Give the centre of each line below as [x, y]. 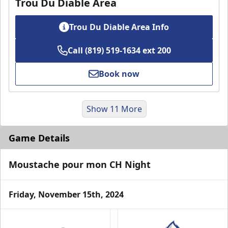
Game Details [39, 138]
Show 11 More [114, 109]
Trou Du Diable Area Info [119, 27]
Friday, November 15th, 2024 [66, 195]
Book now [119, 74]
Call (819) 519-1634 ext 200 [119, 51]
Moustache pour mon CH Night [80, 165]
